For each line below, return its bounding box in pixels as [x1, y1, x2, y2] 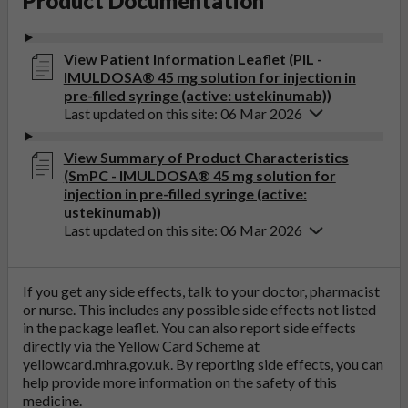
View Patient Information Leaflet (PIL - [63, 49, 322, 67]
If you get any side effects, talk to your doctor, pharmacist [23, 282, 380, 301]
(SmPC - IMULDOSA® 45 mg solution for [63, 167, 336, 185]
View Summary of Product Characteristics [63, 148, 349, 167]
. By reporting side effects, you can [170, 355, 383, 373]
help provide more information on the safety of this [23, 373, 337, 392]
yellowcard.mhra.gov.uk [23, 355, 170, 373]
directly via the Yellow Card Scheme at [23, 337, 260, 355]
